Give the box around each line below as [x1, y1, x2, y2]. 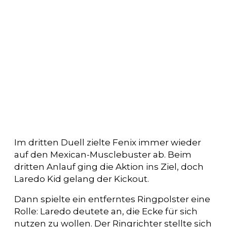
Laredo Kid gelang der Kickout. [14, 173, 149, 184]
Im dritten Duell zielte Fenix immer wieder [14, 137, 201, 147]
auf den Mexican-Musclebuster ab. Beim [14, 149, 192, 160]
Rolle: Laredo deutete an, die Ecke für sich [14, 206, 198, 216]
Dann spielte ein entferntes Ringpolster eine [14, 194, 210, 204]
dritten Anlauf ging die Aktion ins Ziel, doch [14, 161, 204, 172]
